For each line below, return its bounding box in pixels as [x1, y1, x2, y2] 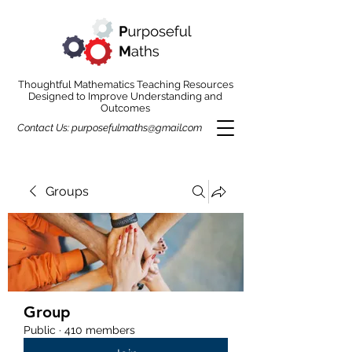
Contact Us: [17, 122, 71, 134]
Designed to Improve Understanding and [28, 90, 222, 102]
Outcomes [101, 102, 150, 114]
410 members [64, 324, 135, 336]
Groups [46, 184, 89, 199]
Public [24, 324, 56, 336]
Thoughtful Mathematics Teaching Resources [17, 79, 233, 90]
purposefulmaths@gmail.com [71, 122, 202, 134]
